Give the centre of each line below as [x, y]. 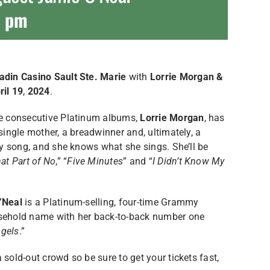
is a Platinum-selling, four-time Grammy [110, 202]
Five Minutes [95, 161]
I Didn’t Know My [188, 161]
